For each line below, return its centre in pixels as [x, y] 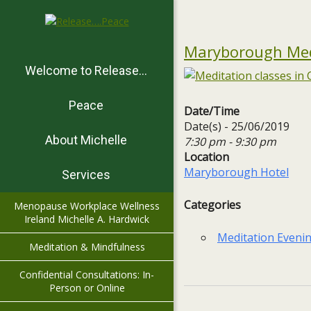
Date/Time [212, 111]
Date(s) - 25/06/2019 [237, 126]
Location [207, 157]
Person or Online [87, 288]
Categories [212, 205]
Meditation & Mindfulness [87, 247]
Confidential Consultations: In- [87, 275]
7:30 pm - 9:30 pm [230, 142]
